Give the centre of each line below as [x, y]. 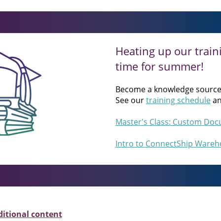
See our [130, 100]
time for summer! [159, 66]
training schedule [178, 100]
